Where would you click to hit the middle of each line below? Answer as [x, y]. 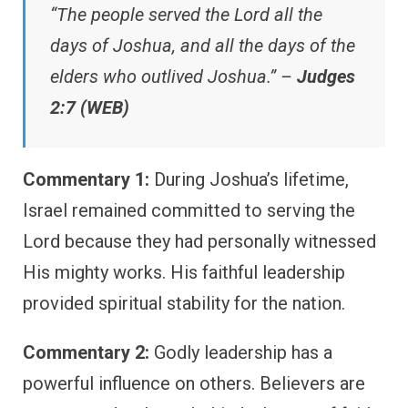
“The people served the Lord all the [186, 15]
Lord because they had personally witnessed [199, 242]
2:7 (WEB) [90, 108]
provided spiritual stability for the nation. [184, 304]
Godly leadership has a [241, 353]
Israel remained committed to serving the [189, 211]
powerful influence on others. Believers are [194, 384]
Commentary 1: [86, 180]
